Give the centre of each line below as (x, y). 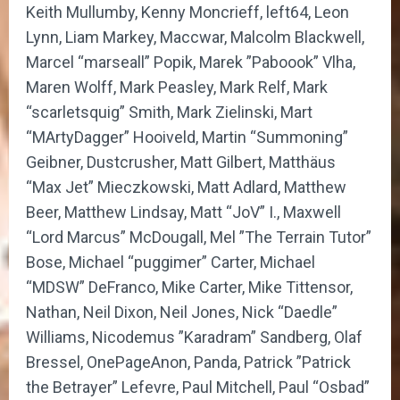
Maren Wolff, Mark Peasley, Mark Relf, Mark (177, 87)
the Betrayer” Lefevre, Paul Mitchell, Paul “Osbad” (198, 387)
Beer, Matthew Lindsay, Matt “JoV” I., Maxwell (183, 212)
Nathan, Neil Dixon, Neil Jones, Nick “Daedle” (182, 312)
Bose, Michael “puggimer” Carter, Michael (171, 262)
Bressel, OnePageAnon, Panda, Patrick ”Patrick (188, 362)
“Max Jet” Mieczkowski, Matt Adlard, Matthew (186, 187)
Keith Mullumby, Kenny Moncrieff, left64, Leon (187, 12)
